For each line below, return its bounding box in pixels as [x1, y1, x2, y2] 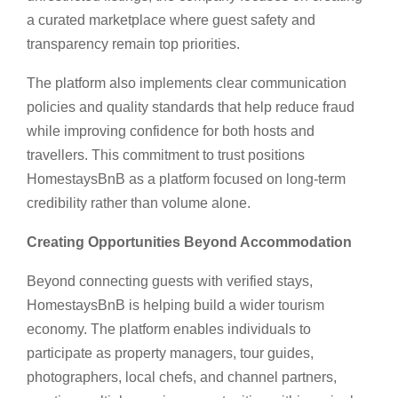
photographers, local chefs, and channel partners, [27, 369, 337, 385]
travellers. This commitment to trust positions [27, 147, 305, 163]
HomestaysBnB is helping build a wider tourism [27, 297, 324, 313]
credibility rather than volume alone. [27, 195, 251, 211]
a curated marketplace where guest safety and [27, 12, 315, 28]
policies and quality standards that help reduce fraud [27, 99, 354, 115]
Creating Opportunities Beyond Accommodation [27, 234, 352, 250]
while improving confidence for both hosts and [27, 123, 314, 139]
